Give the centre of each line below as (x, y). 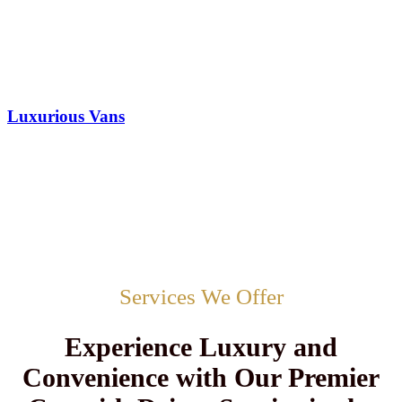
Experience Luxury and (201, 347)
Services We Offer (201, 297)
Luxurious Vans (66, 116)
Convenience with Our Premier (201, 378)
